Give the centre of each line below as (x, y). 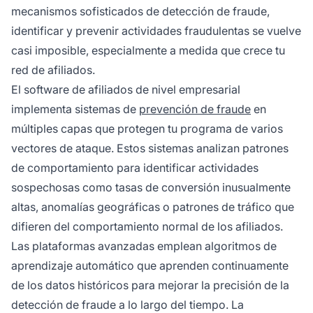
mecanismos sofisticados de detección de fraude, (140, 11)
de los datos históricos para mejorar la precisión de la (150, 285)
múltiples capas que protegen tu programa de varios (147, 128)
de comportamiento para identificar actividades (135, 167)
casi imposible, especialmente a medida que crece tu (148, 50)
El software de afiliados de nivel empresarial (126, 89)
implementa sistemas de (75, 109)
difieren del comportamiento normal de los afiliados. (147, 226)
